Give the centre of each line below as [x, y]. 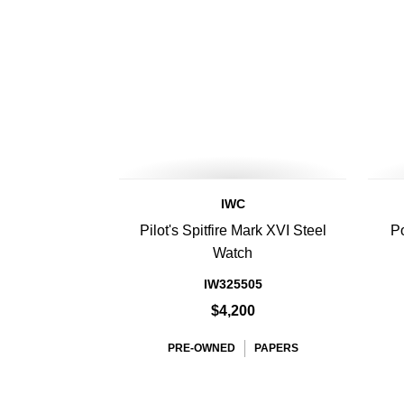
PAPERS [276, 348]
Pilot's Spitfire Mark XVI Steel [233, 230]
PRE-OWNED [201, 348]
